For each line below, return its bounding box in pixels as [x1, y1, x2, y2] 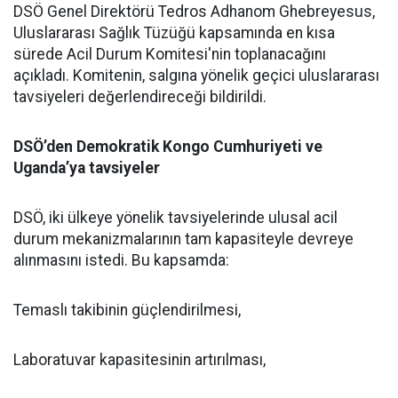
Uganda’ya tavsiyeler [13, 159, 160, 177]
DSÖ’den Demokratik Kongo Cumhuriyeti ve [13, 138, 322, 155]
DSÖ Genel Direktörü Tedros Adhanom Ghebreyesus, [13, 3, 375, 20]
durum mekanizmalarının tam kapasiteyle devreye [13, 230, 354, 248]
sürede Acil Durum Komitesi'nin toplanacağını [13, 45, 326, 63]
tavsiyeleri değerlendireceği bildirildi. [13, 88, 267, 106]
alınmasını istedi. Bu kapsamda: [13, 251, 229, 269]
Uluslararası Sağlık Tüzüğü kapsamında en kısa [13, 24, 335, 42]
